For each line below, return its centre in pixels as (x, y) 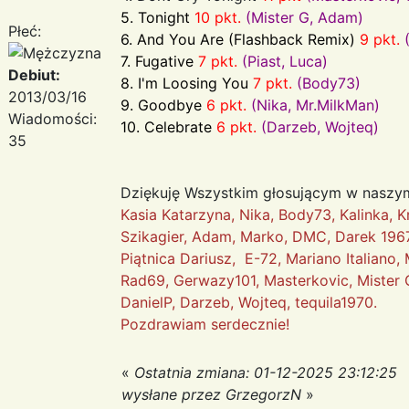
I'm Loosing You (193, 83)
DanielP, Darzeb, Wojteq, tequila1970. (249, 302)
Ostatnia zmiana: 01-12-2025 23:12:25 (266, 372)
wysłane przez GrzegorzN (211, 394)
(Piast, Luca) (285, 61)
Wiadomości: (52, 118)
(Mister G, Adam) (304, 17)
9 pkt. (380, 39)
